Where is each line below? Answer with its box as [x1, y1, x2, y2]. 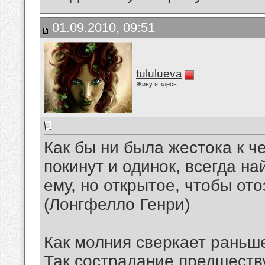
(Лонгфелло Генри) [44, 195, 190, 214]
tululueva [136, 67, 182, 80]
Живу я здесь [136, 80, 177, 88]
